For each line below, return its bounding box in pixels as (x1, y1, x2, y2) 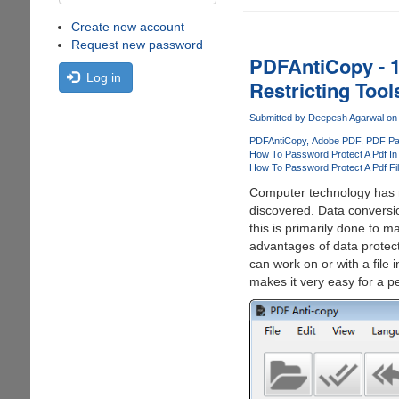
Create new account (70, 20, 184, 34)
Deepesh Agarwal (307, 112, 384, 123)
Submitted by (248, 112, 308, 123)
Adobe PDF (311, 135, 361, 147)
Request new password (70, 37, 203, 52)
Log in (85, 70, 121, 85)
